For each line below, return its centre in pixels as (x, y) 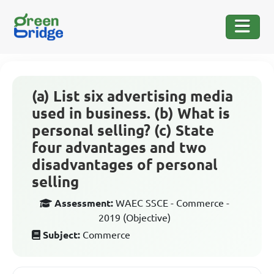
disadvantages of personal (125, 165)
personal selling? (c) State (123, 131)
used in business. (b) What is (131, 113)
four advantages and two (119, 148)
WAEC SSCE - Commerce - (172, 203)
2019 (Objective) (135, 218)
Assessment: (84, 203)
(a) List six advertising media (132, 96)
